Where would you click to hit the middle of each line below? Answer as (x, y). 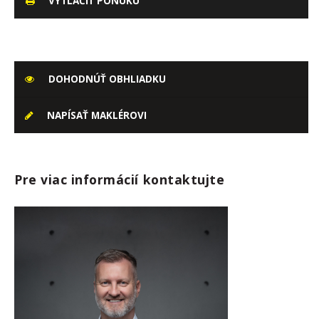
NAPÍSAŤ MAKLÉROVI (95, 115)
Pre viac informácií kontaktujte (120, 179)
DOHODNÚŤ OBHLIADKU (106, 79)
